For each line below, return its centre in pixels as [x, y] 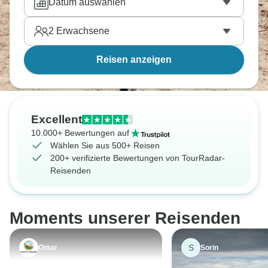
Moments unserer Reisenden [125, 218]
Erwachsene [82, 31]
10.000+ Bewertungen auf [80, 133]
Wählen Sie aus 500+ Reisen [105, 145]
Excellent [57, 119]
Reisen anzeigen [134, 60]
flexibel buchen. [57, 9]
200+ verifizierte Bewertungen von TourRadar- [138, 158]
